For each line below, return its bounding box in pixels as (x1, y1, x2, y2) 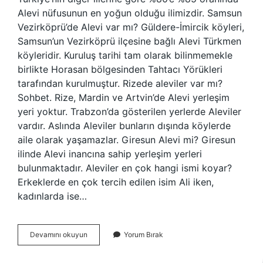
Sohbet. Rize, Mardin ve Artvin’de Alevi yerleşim (18, 92, 230, 103)
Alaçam (87, 240, 112, 249)
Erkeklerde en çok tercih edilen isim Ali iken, (18, 176, 214, 188)
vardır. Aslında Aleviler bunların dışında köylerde (18, 120, 231, 131)
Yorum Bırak (124, 230, 163, 239)
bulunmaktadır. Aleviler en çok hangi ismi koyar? (18, 162, 232, 174)
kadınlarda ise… (18, 190, 87, 202)
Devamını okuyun (30, 230, 87, 239)
